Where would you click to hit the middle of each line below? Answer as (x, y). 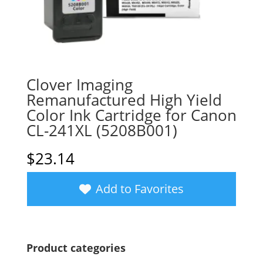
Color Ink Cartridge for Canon (131, 115)
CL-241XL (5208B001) (102, 130)
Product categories (76, 247)
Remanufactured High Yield (124, 100)
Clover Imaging (79, 84)
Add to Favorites (139, 188)
